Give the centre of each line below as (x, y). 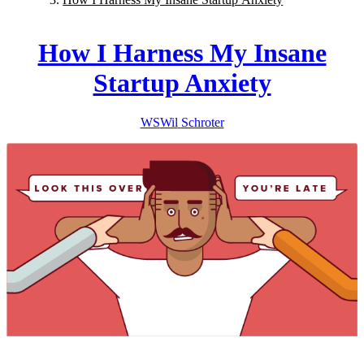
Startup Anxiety (182, 82)
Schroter (202, 123)
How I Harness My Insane (182, 52)
